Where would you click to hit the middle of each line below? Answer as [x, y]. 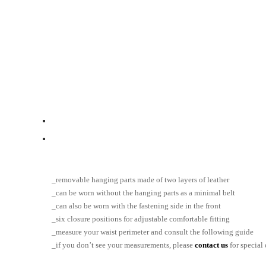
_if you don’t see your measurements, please [123, 245]
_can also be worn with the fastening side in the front [136, 206]
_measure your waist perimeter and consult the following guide [153, 232]
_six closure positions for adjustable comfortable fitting [141, 219]
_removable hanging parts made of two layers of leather [140, 180]
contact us [211, 245]
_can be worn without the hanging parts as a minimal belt [143, 193]
